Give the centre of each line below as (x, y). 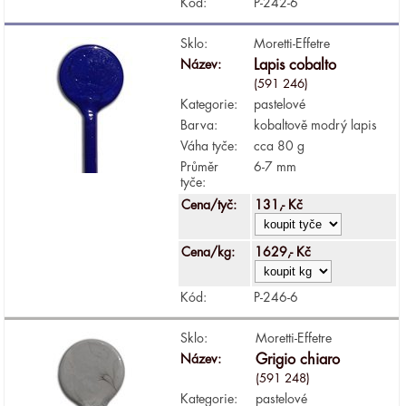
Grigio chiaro (298, 359)
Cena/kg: (210, 251)
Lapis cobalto (295, 65)
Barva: (199, 125)
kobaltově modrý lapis (316, 125)
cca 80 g (280, 145)
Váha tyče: (209, 145)
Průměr (200, 166)
